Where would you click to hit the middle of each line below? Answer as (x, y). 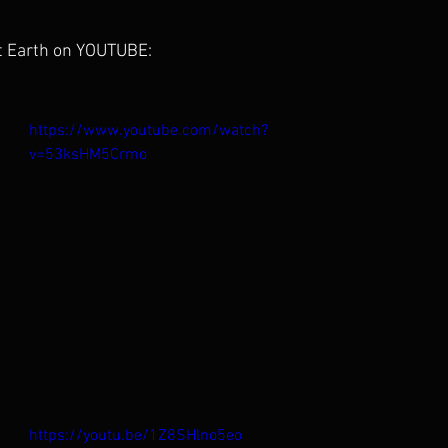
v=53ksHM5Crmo (88, 154)
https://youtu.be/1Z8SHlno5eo (135, 435)
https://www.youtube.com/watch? (148, 130)
